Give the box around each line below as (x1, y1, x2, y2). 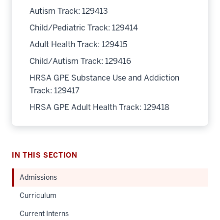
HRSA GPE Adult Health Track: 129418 (29, 102, 169, 112)
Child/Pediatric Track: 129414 (29, 23, 138, 33)
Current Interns (20, 209, 69, 218)
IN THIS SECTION (12, 151, 78, 160)
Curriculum (20, 191, 56, 200)
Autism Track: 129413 (29, 6, 108, 16)
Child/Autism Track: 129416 (29, 56, 131, 66)
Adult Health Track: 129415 (29, 39, 127, 50)
